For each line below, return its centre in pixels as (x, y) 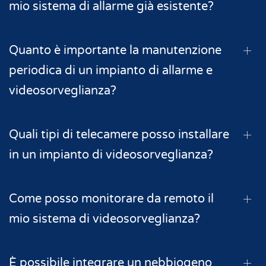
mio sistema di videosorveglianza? (104, 219)
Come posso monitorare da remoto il (111, 199)
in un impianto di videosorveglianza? (111, 155)
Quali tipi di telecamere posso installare (119, 134)
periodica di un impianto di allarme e (111, 70)
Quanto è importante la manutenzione (115, 50)
